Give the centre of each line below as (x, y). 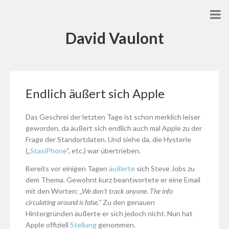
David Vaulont (114, 38)
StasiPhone (48, 151)
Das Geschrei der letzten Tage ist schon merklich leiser (113, 117)
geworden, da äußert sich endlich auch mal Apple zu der (114, 128)
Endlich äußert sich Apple (95, 93)
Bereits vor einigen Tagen (67, 169)
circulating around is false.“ (63, 202)
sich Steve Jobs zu (165, 169)
